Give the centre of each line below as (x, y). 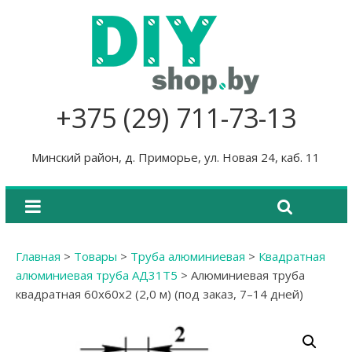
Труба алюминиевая (187, 256)
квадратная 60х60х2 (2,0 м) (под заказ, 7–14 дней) (159, 294)
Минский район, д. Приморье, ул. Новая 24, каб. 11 (176, 157)
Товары (95, 256)
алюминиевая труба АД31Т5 (96, 275)
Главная (38, 256)
